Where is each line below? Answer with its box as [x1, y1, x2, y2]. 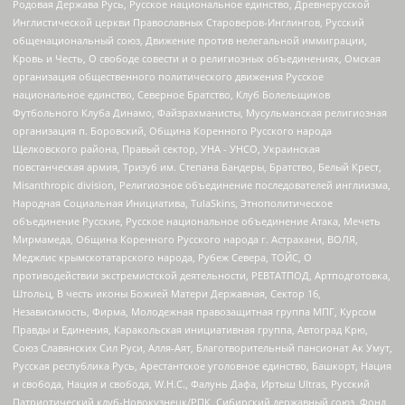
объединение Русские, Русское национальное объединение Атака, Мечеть [13, 213, 381, 228]
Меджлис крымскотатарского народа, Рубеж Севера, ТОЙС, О [13, 250, 312, 264]
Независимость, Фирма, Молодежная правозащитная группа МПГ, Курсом [13, 304, 376, 318]
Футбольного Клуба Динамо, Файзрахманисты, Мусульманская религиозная [13, 105, 387, 119]
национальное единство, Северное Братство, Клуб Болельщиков [13, 87, 330, 101]
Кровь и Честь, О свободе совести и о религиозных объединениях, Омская [13, 51, 381, 65]
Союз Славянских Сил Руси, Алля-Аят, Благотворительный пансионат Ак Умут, [13, 340, 392, 354]
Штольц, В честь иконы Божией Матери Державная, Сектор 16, [13, 286, 321, 300]
